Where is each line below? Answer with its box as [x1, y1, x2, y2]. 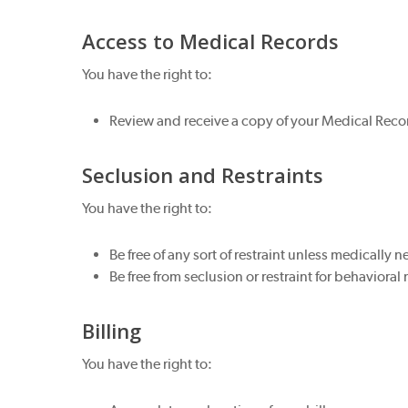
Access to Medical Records [82, 27, 340, 55]
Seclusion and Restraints [82, 161, 324, 189]
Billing [82, 317, 142, 344]
